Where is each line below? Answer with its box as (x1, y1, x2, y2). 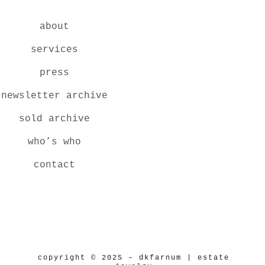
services (30, 44, 78, 55)
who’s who (27, 137, 81, 147)
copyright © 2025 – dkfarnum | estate (38, 254, 230, 262)
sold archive (18, 114, 90, 124)
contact (33, 160, 75, 170)
